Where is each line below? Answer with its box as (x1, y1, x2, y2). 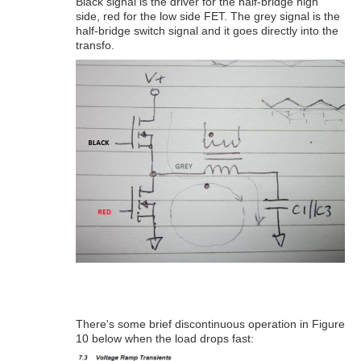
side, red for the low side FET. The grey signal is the (76, 9, 340, 23)
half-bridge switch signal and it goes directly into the (76, 23, 338, 37)
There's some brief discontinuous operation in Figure (76, 317, 345, 331)
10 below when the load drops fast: (76, 332, 254, 346)
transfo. (76, 38, 114, 52)
